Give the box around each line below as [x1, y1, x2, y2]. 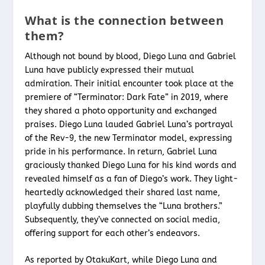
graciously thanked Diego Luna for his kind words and [25, 160, 237, 170]
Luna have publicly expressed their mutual [25, 64, 195, 75]
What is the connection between [25, 12, 224, 28]
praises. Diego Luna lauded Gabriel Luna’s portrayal [25, 119, 234, 130]
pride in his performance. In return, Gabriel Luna [25, 146, 218, 157]
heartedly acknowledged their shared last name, [25, 187, 221, 198]
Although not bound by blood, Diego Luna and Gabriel [25, 51, 237, 62]
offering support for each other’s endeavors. [25, 228, 201, 238]
